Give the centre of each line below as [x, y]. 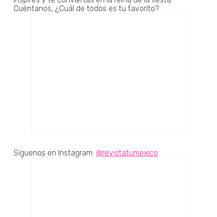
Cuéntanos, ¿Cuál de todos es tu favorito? [86, 8]
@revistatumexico [127, 153]
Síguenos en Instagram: [55, 153]
